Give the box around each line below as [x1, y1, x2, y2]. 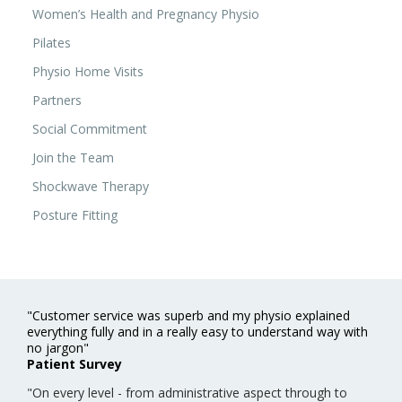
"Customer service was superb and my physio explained [27, 306, 350, 324]
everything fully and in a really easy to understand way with [27, 322, 368, 340]
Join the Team [32, 148, 114, 166]
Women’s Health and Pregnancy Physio [32, 4, 259, 22]
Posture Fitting [32, 205, 118, 223]
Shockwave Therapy [32, 177, 149, 195]
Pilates [32, 33, 71, 51]
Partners [32, 91, 82, 109]
